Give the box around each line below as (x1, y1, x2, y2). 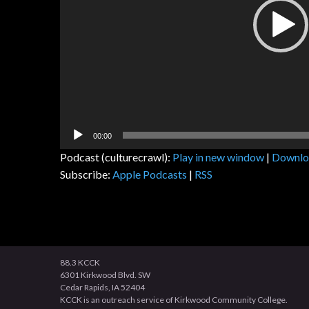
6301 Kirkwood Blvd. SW (60, 270, 150, 280)
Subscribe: (60, 168, 112, 181)
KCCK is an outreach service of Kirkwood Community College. (60, 295, 288, 305)
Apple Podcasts (112, 168, 187, 181)
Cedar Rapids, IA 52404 (60, 282, 145, 292)
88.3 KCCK (60, 257, 100, 268)
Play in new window (172, 150, 264, 163)
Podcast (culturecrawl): (60, 150, 172, 163)
